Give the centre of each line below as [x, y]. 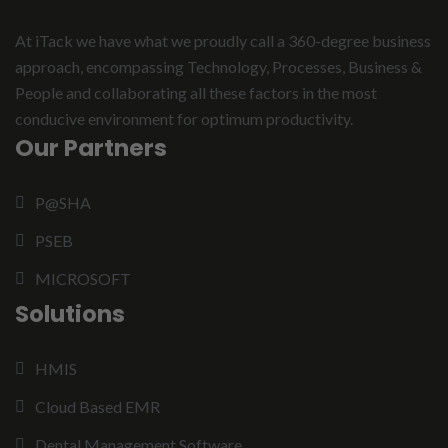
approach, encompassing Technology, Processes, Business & [218, 66]
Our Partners [91, 148]
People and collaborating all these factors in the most [196, 92]
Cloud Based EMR [97, 406]
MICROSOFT [83, 278]
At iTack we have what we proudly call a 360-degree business [223, 40]
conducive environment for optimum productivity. [184, 118]
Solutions [70, 314]
